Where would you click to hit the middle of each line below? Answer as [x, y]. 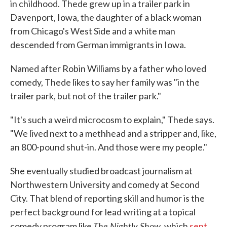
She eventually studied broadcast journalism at [101, 171]
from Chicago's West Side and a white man [93, 31]
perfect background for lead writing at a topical [103, 212]
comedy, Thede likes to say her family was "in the [105, 82]
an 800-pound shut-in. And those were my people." [109, 147]
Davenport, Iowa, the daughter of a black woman [106, 17]
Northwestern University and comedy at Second [105, 185]
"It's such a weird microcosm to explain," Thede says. [112, 120]
